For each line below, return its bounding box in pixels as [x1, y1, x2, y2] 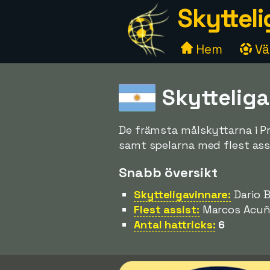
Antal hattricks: [134, 218, 216, 231]
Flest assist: [134, 202, 199, 216]
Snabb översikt [119, 164, 218, 181]
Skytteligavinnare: [134, 187, 231, 201]
